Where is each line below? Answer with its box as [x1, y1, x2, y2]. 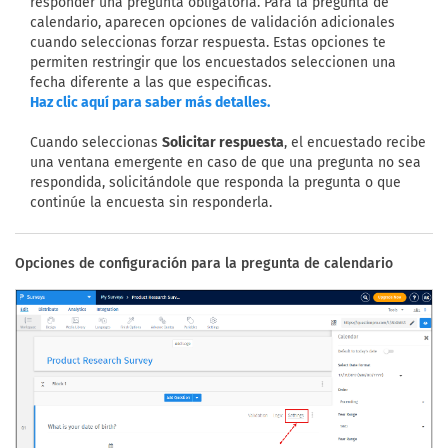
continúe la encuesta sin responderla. [30, 193, 272, 211]
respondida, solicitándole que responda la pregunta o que [30, 173, 401, 191]
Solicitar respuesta [162, 133, 284, 151]
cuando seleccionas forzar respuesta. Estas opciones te [30, 33, 386, 51]
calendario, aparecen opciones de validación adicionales [30, 13, 395, 31]
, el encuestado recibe [284, 133, 426, 151]
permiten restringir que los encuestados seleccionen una [30, 53, 396, 71]
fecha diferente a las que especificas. [30, 73, 271, 91]
